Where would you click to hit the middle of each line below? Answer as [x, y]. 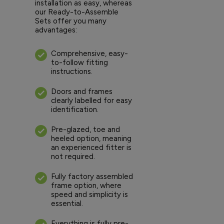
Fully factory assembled [92, 176]
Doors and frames [82, 91]
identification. [75, 109]
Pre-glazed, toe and [85, 129]
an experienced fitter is [91, 147]
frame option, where [86, 185]
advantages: [56, 30]
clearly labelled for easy [91, 100]
